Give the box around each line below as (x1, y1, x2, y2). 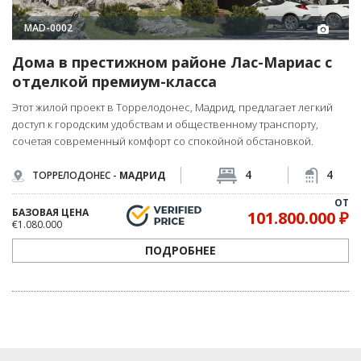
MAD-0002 (24, 21, 73, 35)
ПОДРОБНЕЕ (145, 242, 216, 258)
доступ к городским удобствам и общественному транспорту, (12, 116, 318, 131)
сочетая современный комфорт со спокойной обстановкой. (12, 133, 313, 148)
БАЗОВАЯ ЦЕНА (12, 205, 89, 219)
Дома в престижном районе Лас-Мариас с (12, 52, 332, 72)
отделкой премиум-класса (12, 71, 217, 91)
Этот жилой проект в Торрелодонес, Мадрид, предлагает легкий (12, 99, 333, 114)
